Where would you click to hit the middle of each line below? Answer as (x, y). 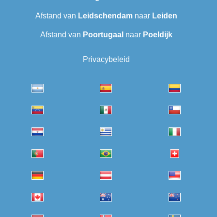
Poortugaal (103, 35)
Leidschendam (105, 16)
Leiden (164, 16)
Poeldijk (157, 35)
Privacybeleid (106, 60)
